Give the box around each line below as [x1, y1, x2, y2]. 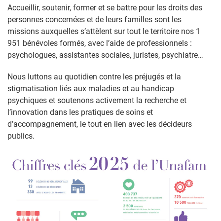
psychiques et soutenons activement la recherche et [7, 96, 186, 105]
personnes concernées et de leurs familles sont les [7, 15, 182, 24]
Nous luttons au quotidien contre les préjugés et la [7, 72, 181, 81]
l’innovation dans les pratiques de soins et [7, 108, 153, 117]
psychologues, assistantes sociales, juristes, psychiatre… [7, 50, 203, 60]
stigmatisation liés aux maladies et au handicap [7, 84, 174, 93]
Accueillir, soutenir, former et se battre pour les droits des [7, 3, 202, 12]
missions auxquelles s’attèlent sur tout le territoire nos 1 [7, 27, 200, 36]
